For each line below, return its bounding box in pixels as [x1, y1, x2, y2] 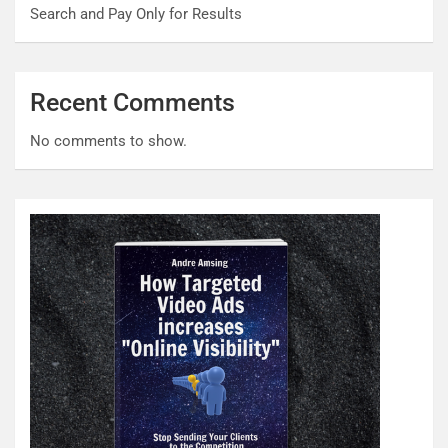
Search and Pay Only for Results [30, 5, 246, 24]
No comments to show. [30, 132, 187, 151]
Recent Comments [30, 88, 235, 118]
